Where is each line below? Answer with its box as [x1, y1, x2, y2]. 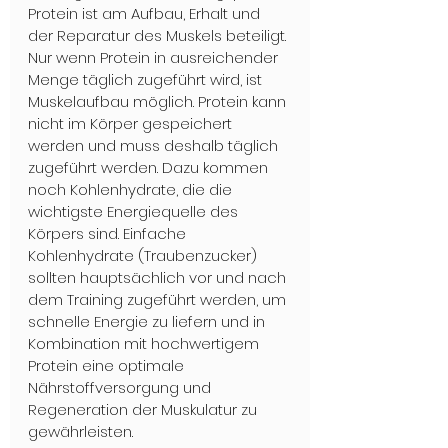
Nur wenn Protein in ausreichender [28, 47, 282, 69]
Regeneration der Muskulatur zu [28, 399, 261, 421]
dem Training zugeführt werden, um [28, 289, 290, 311]
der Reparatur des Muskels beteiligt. [28, 25, 290, 47]
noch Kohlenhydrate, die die [28, 179, 236, 201]
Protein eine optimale [28, 355, 188, 377]
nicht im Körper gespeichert [28, 113, 236, 135]
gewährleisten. [28, 421, 133, 443]
